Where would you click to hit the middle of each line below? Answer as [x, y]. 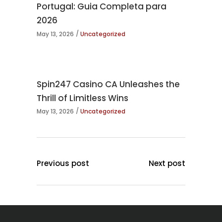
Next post [167, 164]
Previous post [63, 164]
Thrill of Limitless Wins [83, 98]
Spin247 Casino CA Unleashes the [108, 84]
